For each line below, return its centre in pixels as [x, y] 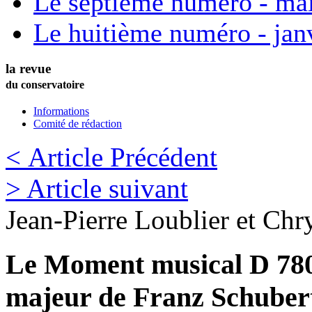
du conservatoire [45, 84]
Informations [61, 111]
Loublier [182, 219]
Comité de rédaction [78, 123]
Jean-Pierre [67, 219]
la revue [28, 68]
